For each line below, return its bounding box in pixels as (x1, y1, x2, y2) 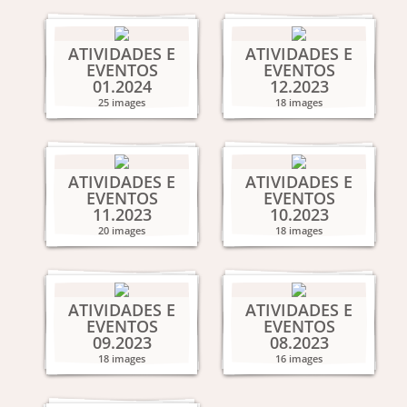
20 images (98, 223, 145, 237)
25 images (98, 95, 145, 109)
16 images (275, 352, 323, 365)
